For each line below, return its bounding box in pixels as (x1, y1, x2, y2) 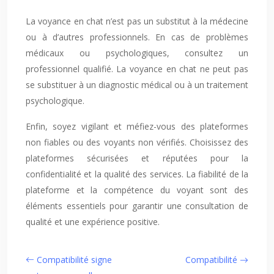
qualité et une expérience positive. (26, 216, 160, 228)
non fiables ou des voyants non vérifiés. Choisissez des (26, 136, 248, 148)
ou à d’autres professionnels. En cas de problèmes (26, 31, 248, 43)
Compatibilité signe (37, 254, 112, 265)
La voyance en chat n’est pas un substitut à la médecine (26, 15, 248, 27)
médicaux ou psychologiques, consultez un (26, 47, 248, 59)
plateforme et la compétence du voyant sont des (26, 184, 248, 196)
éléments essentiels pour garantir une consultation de (26, 200, 248, 212)
